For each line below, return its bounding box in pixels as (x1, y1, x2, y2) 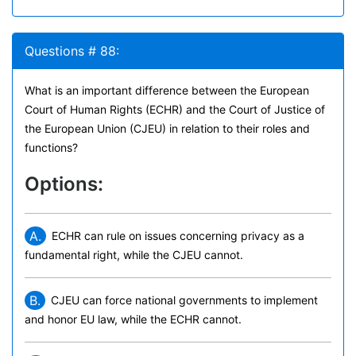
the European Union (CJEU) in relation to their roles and (25, 122, 310, 135)
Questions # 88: (25, 43, 119, 59)
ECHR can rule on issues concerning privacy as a (52, 229, 304, 242)
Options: (25, 172, 103, 195)
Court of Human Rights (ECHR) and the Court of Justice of (25, 103, 325, 116)
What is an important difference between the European (25, 83, 309, 97)
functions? (25, 141, 78, 154)
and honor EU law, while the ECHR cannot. (25, 312, 242, 326)
